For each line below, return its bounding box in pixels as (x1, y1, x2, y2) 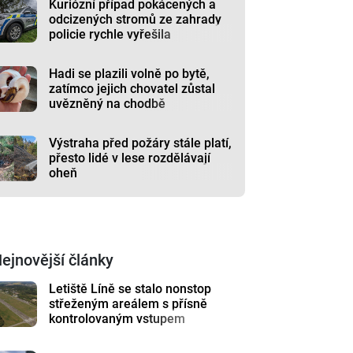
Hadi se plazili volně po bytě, (49, 66, 210, 81)
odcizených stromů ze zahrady (49, 12, 222, 27)
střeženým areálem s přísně (49, 296, 208, 311)
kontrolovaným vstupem (49, 311, 186, 326)
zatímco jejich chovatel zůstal (49, 81, 216, 96)
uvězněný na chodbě (49, 96, 166, 111)
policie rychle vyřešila (49, 27, 172, 42)
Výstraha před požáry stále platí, (49, 136, 232, 150)
